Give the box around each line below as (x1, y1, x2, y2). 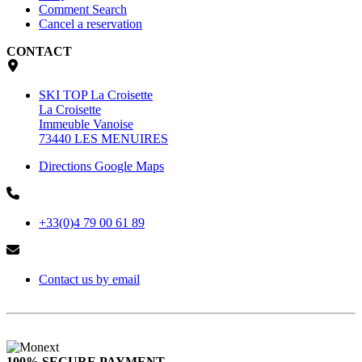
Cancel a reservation (39, 17, 142, 32)
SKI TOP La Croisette (39, 88, 153, 103)
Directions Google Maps (39, 159, 164, 174)
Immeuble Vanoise (39, 117, 133, 132)
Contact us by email (39, 272, 140, 287)
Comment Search (39, 2, 127, 17)
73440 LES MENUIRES (39, 132, 168, 146)
